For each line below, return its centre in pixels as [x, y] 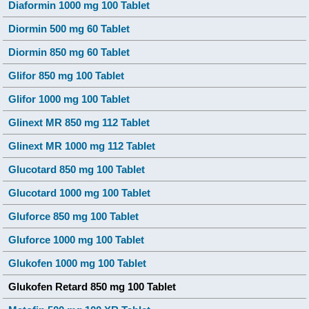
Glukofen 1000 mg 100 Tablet [78, 263]
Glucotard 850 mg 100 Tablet [77, 169]
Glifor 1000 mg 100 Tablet [69, 99]
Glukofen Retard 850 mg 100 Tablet [92, 286]
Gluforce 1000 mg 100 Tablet [77, 239]
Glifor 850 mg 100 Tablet [67, 75]
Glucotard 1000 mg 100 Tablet [80, 192]
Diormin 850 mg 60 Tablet [69, 52]
